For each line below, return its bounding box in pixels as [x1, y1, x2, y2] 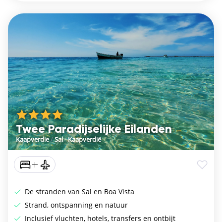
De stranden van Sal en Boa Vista [23, 187, 134, 197]
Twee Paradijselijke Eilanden [16, 123, 172, 136]
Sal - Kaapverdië [55, 135, 101, 144]
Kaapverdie [16, 135, 49, 144]
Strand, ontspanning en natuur [23, 200, 128, 210]
